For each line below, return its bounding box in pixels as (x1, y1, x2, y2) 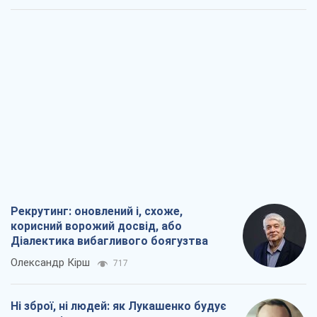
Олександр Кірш (11, 256, 90, 270)
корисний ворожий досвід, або (11, 219, 182, 234)
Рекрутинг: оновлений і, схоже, (11, 204, 183, 219)
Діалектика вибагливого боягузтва (11, 234, 208, 248)
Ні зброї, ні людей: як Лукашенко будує (11, 299, 226, 313)
